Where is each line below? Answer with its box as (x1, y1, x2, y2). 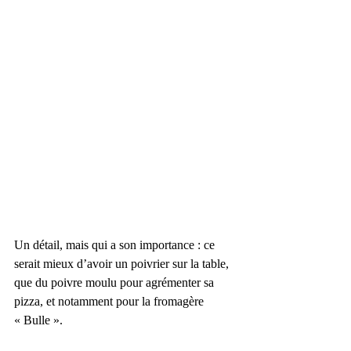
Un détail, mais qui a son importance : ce (14, 237, 218, 251)
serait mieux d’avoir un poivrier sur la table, (14, 256, 232, 270)
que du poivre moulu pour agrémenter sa (14, 275, 217, 289)
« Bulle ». (14, 313, 63, 327)
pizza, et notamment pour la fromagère (14, 294, 207, 308)
